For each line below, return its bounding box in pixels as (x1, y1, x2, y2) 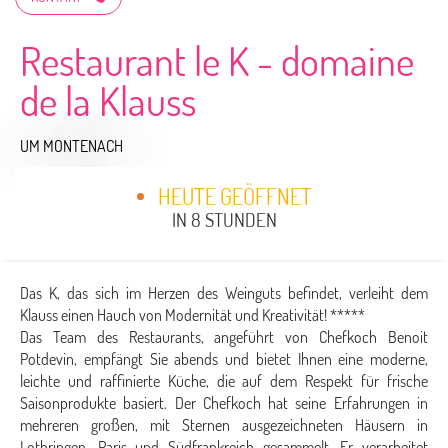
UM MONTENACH (20, 135, 123, 156)
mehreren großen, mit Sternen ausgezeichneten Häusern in (20, 415, 428, 435)
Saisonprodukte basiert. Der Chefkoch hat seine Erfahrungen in (20, 393, 428, 413)
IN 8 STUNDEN (171, 207, 277, 232)
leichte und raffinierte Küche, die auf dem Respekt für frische (20, 371, 428, 391)
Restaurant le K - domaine (20, 34, 414, 85)
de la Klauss (20, 74, 196, 125)
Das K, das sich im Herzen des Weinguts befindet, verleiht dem (20, 283, 428, 303)
